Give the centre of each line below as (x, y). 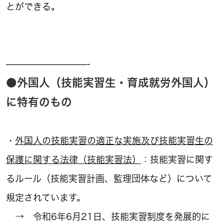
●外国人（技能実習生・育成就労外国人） (110, 82)
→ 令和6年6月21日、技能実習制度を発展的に (108, 216)
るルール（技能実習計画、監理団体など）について (109, 178)
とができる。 (33, 6)
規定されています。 (46, 197)
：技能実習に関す (177, 159)
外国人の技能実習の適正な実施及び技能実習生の (114, 140)
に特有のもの (39, 102)
